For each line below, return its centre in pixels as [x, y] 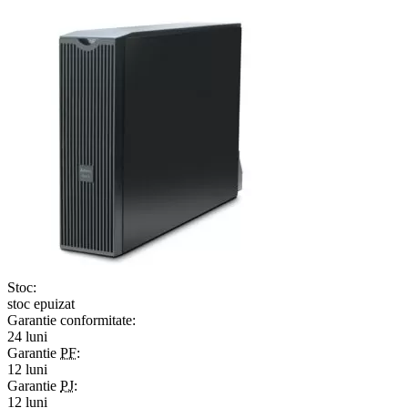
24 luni [27, 336]
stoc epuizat [41, 303]
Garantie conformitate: [71, 320]
